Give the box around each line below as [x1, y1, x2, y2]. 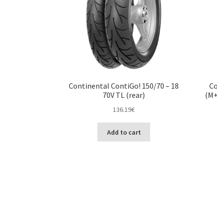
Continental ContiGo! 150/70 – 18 [69, 81, 179, 91]
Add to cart [107, 127, 141, 137]
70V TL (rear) [103, 90, 145, 100]
